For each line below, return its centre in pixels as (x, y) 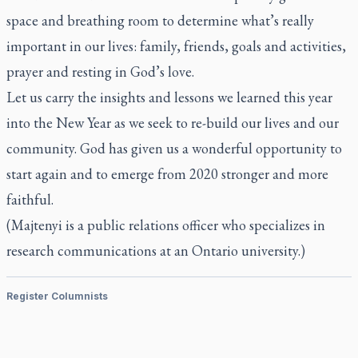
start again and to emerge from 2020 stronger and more (167, 174)
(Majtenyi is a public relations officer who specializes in (166, 225)
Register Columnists (57, 296)
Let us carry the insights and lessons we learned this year (169, 97)
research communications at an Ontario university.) (156, 251)
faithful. (30, 199)
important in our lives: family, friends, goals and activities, (176, 46)
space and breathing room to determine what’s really (160, 20)
